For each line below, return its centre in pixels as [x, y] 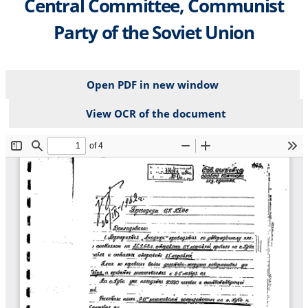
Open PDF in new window [152, 84]
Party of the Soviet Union [154, 32]
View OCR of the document [156, 113]
